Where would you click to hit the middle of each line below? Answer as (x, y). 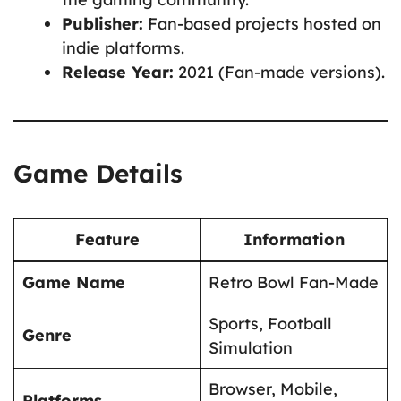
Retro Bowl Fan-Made (294, 283)
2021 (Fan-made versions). (279, 73)
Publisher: (102, 24)
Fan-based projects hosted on (262, 24)
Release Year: (118, 73)
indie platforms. (123, 48)
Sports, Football (270, 324)
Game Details (98, 174)
